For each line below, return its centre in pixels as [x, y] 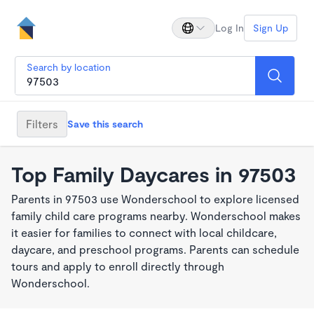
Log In [230, 28]
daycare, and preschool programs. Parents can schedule [155, 249]
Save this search [105, 123]
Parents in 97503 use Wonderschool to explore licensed [155, 199]
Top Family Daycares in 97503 [154, 174]
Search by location [69, 67]
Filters [42, 123]
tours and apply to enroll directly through [118, 266]
